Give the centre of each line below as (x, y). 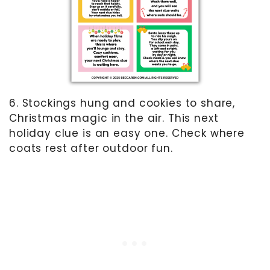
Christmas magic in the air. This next (114, 118)
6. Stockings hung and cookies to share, (122, 103)
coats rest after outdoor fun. (91, 149)
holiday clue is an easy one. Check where (127, 133)
